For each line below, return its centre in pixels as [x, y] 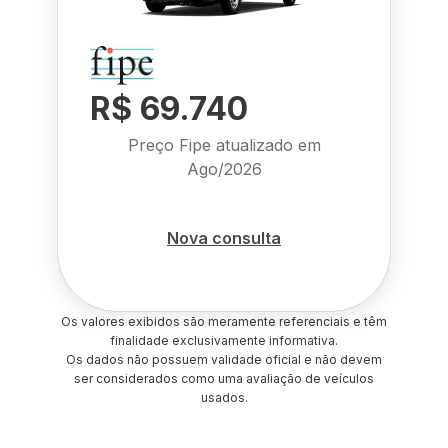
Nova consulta [224, 237]
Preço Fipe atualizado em [224, 145]
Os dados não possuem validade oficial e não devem [224, 359]
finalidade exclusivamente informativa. [224, 340]
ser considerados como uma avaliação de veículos [224, 378]
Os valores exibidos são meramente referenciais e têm [224, 321]
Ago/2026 [224, 169]
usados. [224, 397]
